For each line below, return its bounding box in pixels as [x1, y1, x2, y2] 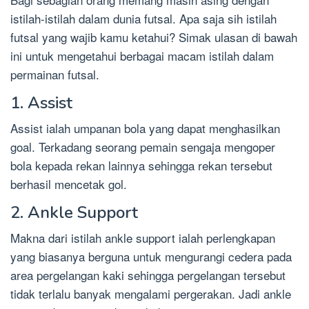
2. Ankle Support [10, 201, 138, 223]
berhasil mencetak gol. [10, 175, 127, 192]
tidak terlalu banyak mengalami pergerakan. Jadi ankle [10, 284, 291, 302]
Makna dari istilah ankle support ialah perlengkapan [10, 228, 275, 246]
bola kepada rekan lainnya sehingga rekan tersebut [10, 156, 272, 174]
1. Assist [10, 91, 72, 114]
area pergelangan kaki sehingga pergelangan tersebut [10, 266, 286, 283]
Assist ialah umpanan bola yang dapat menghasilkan [10, 119, 280, 137]
